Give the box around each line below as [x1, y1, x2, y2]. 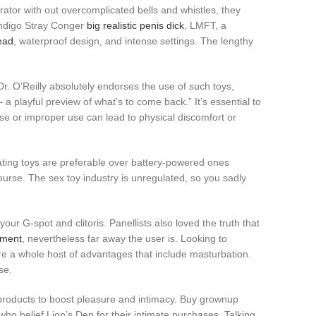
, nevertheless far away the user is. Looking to [22, 233, 227, 244]
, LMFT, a [184, 20, 226, 31]
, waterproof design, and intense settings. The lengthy [13, 35, 253, 47]
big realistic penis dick [87, 20, 184, 31]
